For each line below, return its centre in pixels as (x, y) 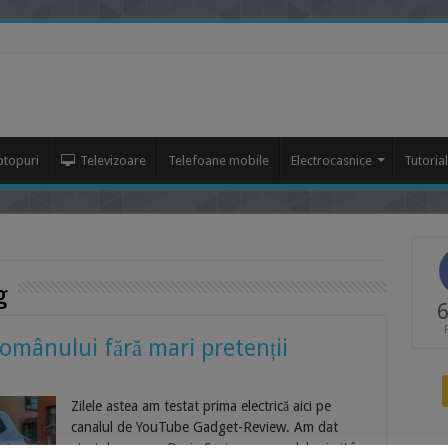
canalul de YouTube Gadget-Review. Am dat (204, 427)
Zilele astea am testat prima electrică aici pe (200, 406)
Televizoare (112, 160)
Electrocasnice (331, 160)
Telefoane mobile (218, 160)
